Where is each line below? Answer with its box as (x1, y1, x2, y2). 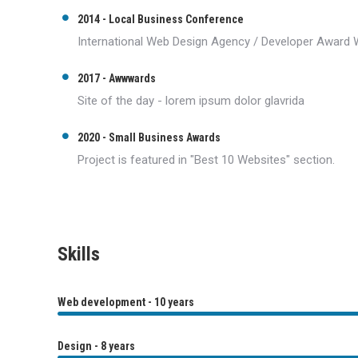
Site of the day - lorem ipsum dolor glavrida (78, 93, 304, 108)
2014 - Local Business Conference (78, 13, 244, 26)
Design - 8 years (58, 340, 135, 352)
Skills (58, 243, 100, 265)
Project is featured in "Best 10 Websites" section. (78, 153, 335, 167)
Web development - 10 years (58, 296, 194, 308)
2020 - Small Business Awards (78, 131, 221, 144)
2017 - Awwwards (78, 72, 156, 85)
